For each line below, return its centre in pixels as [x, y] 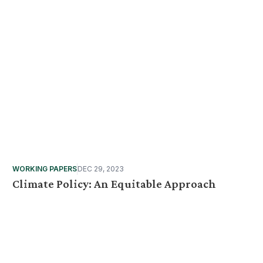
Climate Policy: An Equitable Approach [114, 184]
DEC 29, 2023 [101, 169]
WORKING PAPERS [45, 169]
